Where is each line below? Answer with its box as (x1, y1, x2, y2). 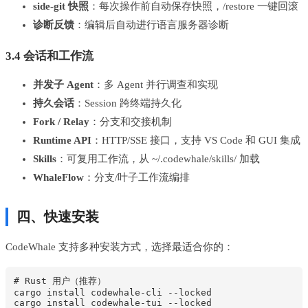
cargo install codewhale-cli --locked (14, 287, 212, 298)
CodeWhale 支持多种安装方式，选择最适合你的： (5, 241, 234, 252)
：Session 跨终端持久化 (74, 98, 181, 109)
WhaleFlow (33, 172, 84, 184)
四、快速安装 (16, 209, 99, 225)
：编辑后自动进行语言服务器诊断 (74, 19, 229, 31)
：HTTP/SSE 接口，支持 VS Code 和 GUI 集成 (91, 135, 300, 146)
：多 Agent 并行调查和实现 (93, 79, 218, 91)
